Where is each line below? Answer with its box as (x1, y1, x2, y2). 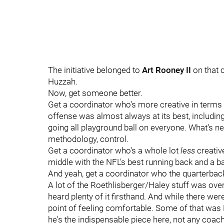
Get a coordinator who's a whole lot (48, 145, 180, 155)
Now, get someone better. (48, 88, 142, 98)
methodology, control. (48, 134, 128, 144)
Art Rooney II (142, 65, 191, 75)
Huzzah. (48, 76, 77, 86)
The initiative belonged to (48, 65, 142, 75)
